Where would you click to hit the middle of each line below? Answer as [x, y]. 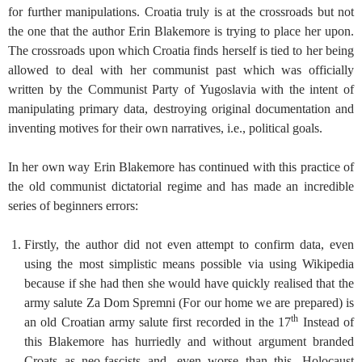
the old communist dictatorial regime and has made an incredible [181, 186]
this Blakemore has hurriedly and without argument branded [189, 341]
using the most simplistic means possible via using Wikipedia [189, 263]
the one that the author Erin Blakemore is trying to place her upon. [181, 31]
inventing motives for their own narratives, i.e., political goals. [165, 128]
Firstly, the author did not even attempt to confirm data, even [189, 244]
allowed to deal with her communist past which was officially [181, 69]
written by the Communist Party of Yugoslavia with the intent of [181, 89]
